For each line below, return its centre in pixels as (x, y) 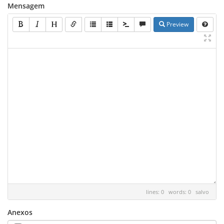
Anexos (20, 212)
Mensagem (26, 6)
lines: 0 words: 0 (171, 192)
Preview (177, 24)
